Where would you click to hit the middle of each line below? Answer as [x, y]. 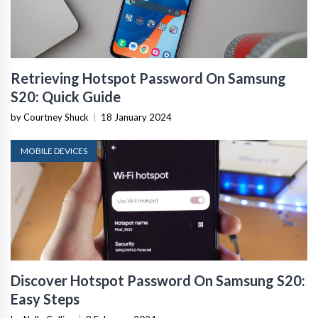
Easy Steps [45, 298]
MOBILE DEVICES [54, 150]
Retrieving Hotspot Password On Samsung [148, 78]
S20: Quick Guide [66, 96]
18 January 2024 [136, 117]
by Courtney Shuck [50, 117]
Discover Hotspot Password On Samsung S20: [158, 280]
